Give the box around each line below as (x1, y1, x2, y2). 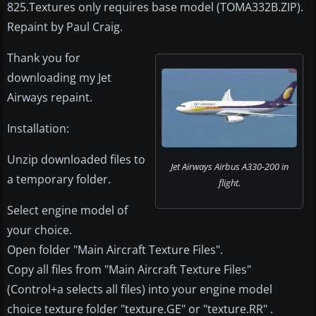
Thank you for (7, 50, 80, 66)
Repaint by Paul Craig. (7, 19, 123, 35)
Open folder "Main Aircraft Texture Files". (7, 242, 223, 258)
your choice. (7, 222, 72, 238)
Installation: (7, 121, 69, 137)
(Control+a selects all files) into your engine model (7, 281, 272, 298)
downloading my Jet (7, 70, 111, 86)
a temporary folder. (7, 171, 111, 188)
